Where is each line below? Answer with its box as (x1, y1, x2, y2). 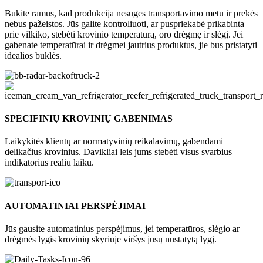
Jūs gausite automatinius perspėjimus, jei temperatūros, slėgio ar (5, 223, 240, 234)
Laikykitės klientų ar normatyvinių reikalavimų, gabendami (5, 136, 223, 147)
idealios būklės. (5, 50, 62, 60)
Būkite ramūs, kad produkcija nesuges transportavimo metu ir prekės (5, 8, 258, 18)
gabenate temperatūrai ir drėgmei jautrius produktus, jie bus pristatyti (5, 39, 257, 50)
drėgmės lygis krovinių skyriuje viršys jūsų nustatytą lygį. (5, 234, 217, 244)
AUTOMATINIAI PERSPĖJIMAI (5, 200, 146, 211)
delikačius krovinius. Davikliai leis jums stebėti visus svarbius (5, 147, 232, 157)
